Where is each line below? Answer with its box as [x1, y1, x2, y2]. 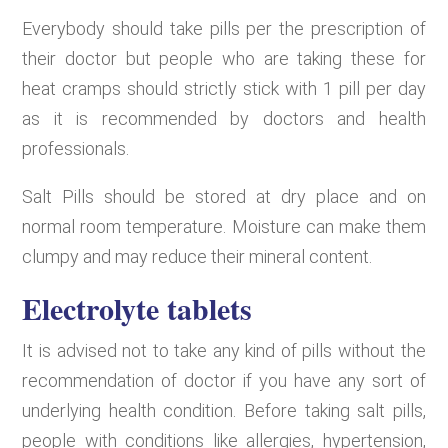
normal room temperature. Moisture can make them [22, 215, 426, 237]
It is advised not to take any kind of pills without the [22, 339, 426, 361]
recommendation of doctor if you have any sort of [22, 369, 426, 391]
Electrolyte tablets [22, 285, 253, 330]
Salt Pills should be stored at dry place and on [22, 185, 426, 207]
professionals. [22, 137, 130, 159]
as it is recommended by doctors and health [22, 107, 426, 129]
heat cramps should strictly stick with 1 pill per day [22, 77, 426, 99]
